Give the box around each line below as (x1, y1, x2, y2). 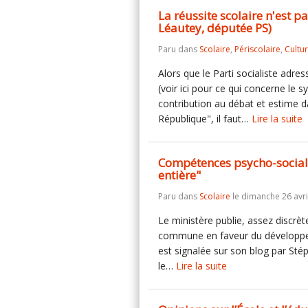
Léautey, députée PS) (158, 20, 272, 36)
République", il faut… (158, 112, 252, 125)
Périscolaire (234, 43, 280, 55)
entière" (158, 167, 201, 183)
